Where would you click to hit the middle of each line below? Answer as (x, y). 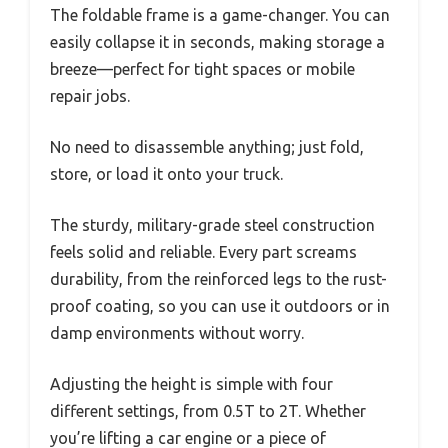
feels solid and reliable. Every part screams (203, 252)
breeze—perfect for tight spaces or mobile (202, 69)
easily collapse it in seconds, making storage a (217, 42)
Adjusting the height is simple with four (191, 384)
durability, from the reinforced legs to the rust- (218, 279)
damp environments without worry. (177, 333)
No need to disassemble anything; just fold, (207, 147)
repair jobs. (90, 96)
